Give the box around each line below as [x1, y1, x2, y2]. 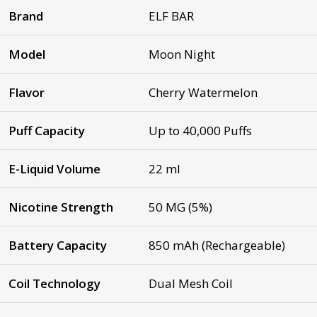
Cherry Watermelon [149, 83, 258, 100]
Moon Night [149, 45, 215, 62]
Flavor [8, 83, 45, 100]
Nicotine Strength [8, 198, 113, 215]
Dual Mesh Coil [149, 275, 233, 292]
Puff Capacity [8, 122, 85, 139]
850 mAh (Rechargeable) [149, 236, 285, 253]
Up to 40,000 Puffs [149, 122, 252, 139]
